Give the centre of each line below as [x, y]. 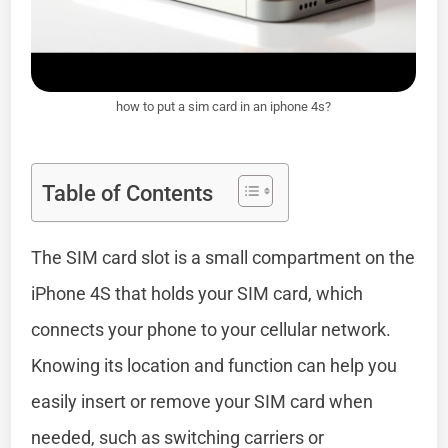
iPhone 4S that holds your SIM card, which [197, 293]
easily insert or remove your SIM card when [202, 401]
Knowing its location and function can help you [214, 365]
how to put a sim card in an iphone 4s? [224, 106]
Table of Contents [128, 193]
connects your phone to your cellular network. [211, 329]
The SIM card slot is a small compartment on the [223, 257]
